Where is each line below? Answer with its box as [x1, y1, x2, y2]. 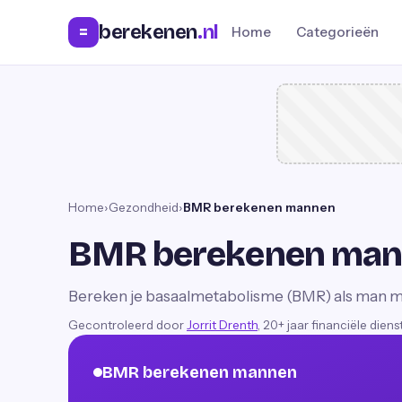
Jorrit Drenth [187, 318, 258, 332]
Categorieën [295, 23, 379, 40]
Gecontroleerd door [68, 318, 184, 332]
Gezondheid [109, 200, 179, 214]
